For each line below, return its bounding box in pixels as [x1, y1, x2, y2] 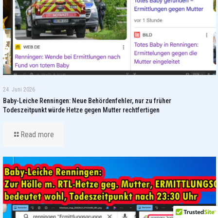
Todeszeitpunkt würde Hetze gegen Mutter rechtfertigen [3, 106, 160, 114]
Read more [20, 130, 54, 140]
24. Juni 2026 [3, 86, 35, 93]
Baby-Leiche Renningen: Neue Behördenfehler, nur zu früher [3, 97, 171, 105]
